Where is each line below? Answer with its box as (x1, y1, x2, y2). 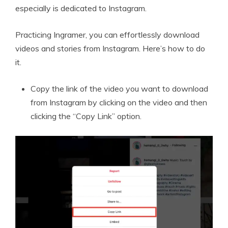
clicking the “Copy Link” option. (31, 110, 141, 121)
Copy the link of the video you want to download (31, 83, 208, 94)
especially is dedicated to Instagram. (15, 3, 147, 13)
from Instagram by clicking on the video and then (31, 97, 207, 107)
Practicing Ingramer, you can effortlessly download (15, 29, 199, 40)
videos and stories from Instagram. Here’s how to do (15, 43, 205, 53)
